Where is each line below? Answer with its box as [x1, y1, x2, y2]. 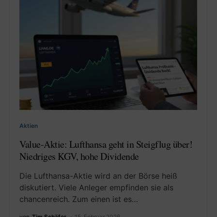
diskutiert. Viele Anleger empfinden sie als [19, 183, 173, 193]
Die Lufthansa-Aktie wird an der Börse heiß [19, 171, 177, 181]
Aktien [19, 122, 38, 130]
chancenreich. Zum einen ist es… [19, 194, 138, 204]
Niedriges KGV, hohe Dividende [19, 150, 139, 163]
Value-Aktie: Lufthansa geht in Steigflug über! [19, 138, 192, 151]
